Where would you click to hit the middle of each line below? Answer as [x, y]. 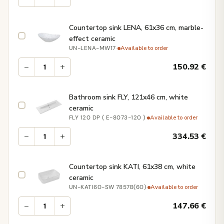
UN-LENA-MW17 [92, 48]
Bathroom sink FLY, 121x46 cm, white [128, 97]
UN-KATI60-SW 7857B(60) [108, 187]
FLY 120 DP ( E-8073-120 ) [107, 118]
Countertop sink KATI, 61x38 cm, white [132, 167]
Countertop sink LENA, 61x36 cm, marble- [136, 28]
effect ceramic [92, 39]
